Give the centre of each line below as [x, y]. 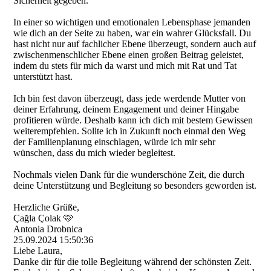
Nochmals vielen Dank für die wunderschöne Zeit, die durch [129, 175]
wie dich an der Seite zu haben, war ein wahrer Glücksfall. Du [132, 33]
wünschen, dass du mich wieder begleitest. [95, 153]
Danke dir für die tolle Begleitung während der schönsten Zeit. [133, 262]
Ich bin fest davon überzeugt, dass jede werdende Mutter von [130, 98]
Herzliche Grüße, [47, 207]
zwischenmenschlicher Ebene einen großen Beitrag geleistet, [129, 55]
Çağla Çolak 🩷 [44, 218]
